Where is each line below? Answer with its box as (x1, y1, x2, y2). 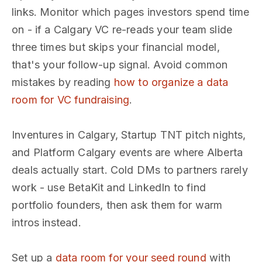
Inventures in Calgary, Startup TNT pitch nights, (12, 129, 246, 141)
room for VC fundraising (12, 94, 130, 106)
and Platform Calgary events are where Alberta (12, 146, 243, 158)
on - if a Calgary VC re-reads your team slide (12, 23, 233, 36)
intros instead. (12, 216, 81, 229)
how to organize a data (113, 76, 229, 88)
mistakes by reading (12, 76, 114, 88)
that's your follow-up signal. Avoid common (12, 58, 228, 71)
